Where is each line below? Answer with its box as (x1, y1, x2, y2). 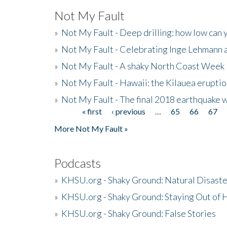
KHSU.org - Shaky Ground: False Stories (61, 207, 216, 219)
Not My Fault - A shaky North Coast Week (61, 60, 224, 71)
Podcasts (54, 155, 101, 170)
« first (82, 106, 102, 116)
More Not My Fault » (54, 123, 128, 133)
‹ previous (111, 106, 146, 116)
